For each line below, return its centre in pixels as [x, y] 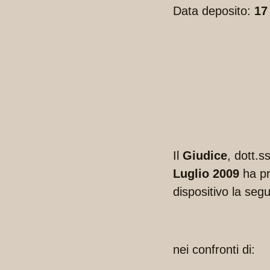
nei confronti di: [214, 250]
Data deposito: [214, 11]
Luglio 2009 [206, 174]
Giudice [205, 156]
